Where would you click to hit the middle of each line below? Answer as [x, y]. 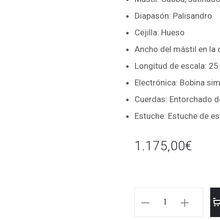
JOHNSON [154, 212]
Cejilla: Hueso [160, 32]
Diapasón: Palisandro [173, 16]
